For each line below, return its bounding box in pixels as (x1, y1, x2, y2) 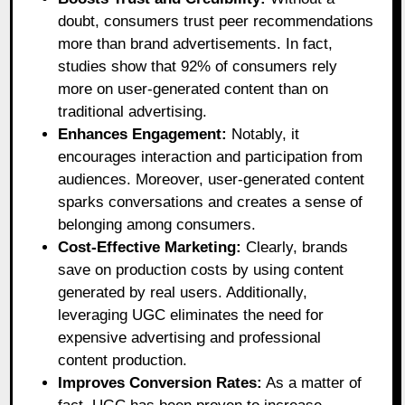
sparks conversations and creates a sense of (58, 193, 363, 211)
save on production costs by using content (58, 260, 344, 278)
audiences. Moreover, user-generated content (58, 170, 365, 188)
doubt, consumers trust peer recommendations (58, 12, 374, 30)
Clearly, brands (241, 238, 349, 256)
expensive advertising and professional (58, 328, 322, 346)
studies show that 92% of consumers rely (58, 57, 338, 75)
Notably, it (227, 125, 300, 143)
